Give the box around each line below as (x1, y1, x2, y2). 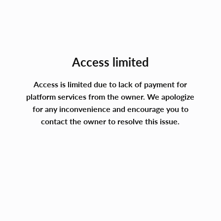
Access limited (72, 55, 149, 70)
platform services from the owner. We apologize (26, 92, 195, 102)
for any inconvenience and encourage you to (32, 104, 188, 114)
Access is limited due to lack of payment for (34, 79, 187, 89)
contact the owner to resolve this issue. (41, 116, 180, 126)
